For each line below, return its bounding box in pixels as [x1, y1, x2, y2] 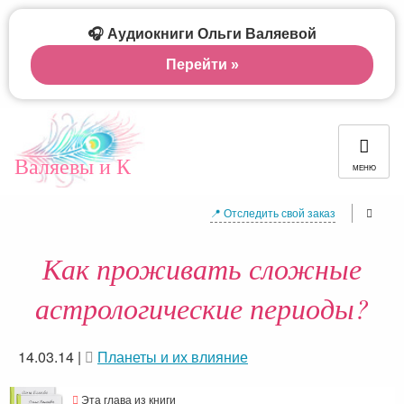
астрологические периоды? [35, 289, 369, 327]
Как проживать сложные [42, 249, 362, 288]
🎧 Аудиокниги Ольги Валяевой [87, 26, 317, 41]
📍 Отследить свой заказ [210, 205, 335, 220]
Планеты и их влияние [97, 346, 248, 367]
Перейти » [165, 57, 239, 72]
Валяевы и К [14, 151, 131, 180]
